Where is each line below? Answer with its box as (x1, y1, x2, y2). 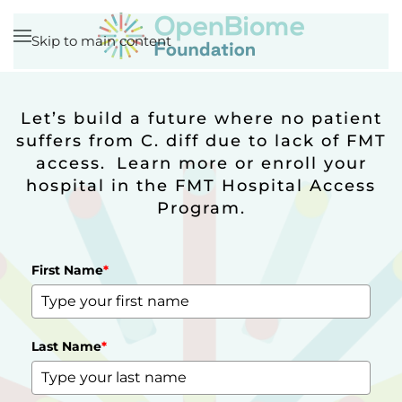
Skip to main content (31, 32, 171, 49)
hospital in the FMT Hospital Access (26, 176, 376, 196)
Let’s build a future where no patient (20, 109, 382, 128)
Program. (156, 198, 246, 218)
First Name (31, 262, 103, 278)
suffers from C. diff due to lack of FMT (15, 131, 387, 151)
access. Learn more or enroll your (35, 153, 367, 173)
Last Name (31, 338, 101, 354)
